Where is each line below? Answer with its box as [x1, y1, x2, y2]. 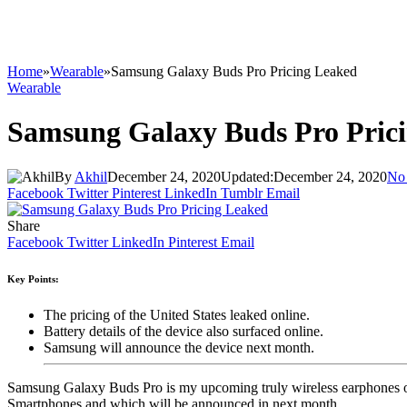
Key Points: [7, 273, 59, 284]
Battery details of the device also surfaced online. [44, 323, 323, 339]
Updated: [221, 168, 273, 184]
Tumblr [221, 184, 263, 201]
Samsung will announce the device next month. [44, 339, 314, 355]
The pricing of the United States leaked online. [44, 306, 310, 323]
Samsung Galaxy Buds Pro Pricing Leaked [111, 64, 357, 79]
